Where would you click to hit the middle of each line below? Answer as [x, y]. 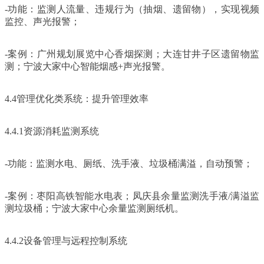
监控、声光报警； [42, 21]
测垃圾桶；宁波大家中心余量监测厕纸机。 [94, 208]
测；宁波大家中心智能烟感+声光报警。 [88, 66]
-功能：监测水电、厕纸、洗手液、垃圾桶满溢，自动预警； [129, 163]
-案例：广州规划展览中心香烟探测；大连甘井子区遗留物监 [132, 54]
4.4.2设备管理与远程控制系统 [66, 240]
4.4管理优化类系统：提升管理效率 [77, 98]
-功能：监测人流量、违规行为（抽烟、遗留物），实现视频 [132, 9]
